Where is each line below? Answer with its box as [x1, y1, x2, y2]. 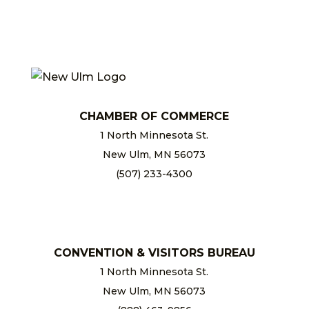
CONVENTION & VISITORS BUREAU [53, 246, 255, 259]
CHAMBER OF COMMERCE [79, 109, 230, 123]
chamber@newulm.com [94, 186, 215, 199]
